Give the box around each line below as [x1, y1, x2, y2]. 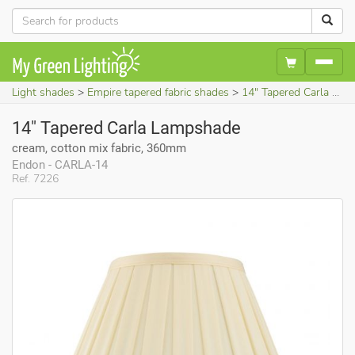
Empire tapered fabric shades [87, 84, 229, 100]
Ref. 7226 [12, 170, 59, 186]
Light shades [12, 84, 74, 100]
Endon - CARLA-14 [12, 157, 108, 172]
